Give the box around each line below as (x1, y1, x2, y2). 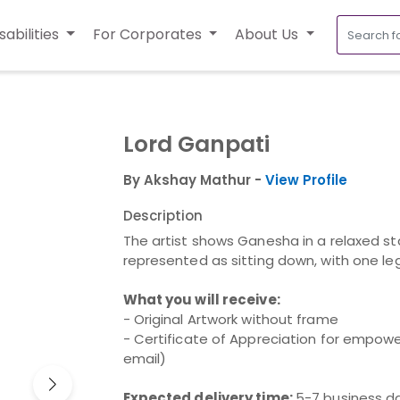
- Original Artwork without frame (122, 309, 338, 329)
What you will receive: (122, 289, 280, 309)
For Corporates (92, 24, 205, 46)
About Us (235, 24, 303, 46)
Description (122, 206, 203, 225)
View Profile (264, 171, 347, 189)
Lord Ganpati (122, 129, 270, 160)
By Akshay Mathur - (122, 171, 265, 189)
